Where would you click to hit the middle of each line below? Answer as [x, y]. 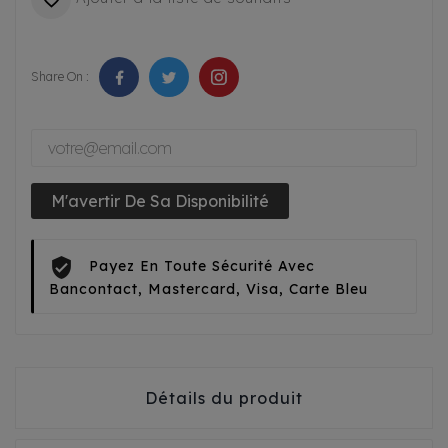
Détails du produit [224, 398]
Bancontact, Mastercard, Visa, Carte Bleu [208, 289]
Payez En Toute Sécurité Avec [202, 266]
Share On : [60, 77]
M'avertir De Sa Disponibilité [160, 201]
